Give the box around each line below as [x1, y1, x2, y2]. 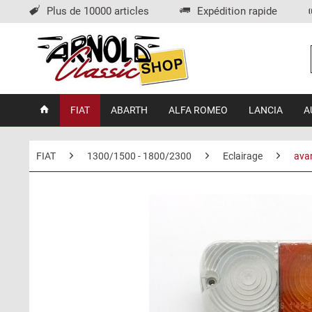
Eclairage [223, 150, 263, 162]
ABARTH [111, 104, 148, 116]
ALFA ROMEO [169, 104, 228, 116]
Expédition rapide [197, 5, 277, 17]
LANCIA [249, 104, 283, 116]
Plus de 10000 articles [47, 5, 149, 17]
